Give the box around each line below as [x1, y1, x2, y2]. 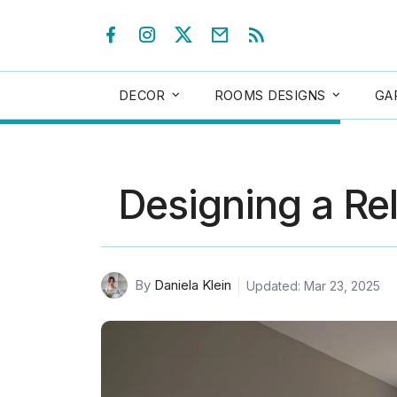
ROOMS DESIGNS [214, 87, 326, 103]
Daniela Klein [154, 276, 231, 294]
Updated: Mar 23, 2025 [246, 277, 380, 293]
